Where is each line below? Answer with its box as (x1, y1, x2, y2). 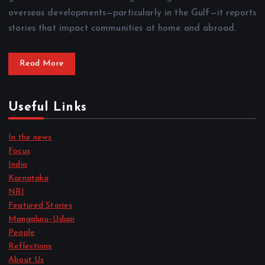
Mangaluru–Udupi (8, 214, 75, 224)
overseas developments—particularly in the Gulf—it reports (8, 8, 257, 18)
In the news (8, 132, 52, 142)
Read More (19, 59, 64, 69)
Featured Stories (8, 201, 73, 210)
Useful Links (8, 101, 87, 114)
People (8, 228, 35, 237)
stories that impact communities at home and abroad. (8, 24, 237, 34)
